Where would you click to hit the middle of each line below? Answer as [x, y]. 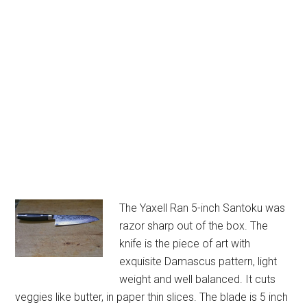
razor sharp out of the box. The [194, 226]
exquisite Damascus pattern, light [198, 261]
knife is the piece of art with [185, 244]
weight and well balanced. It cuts [198, 279]
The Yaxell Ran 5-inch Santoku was [202, 208]
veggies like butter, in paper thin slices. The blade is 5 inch [152, 297]
